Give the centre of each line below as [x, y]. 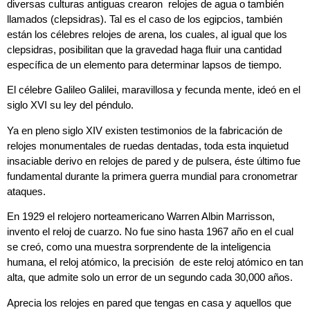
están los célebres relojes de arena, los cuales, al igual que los [147, 34]
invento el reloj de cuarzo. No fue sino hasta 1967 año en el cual [150, 232]
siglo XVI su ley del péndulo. [70, 105]
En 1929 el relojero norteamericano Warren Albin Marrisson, [141, 217]
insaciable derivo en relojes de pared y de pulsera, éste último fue [154, 161]
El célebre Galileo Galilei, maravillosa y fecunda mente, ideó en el [154, 90]
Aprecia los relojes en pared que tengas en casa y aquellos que [149, 302]
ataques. [26, 191]
